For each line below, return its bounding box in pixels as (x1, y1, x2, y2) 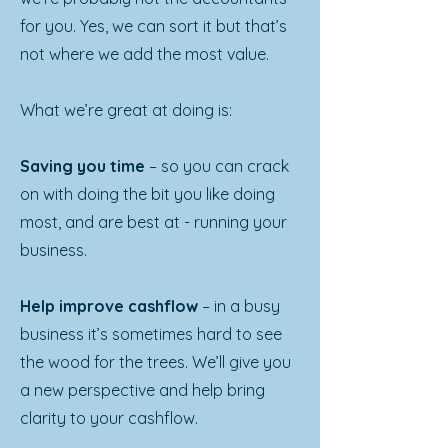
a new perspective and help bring (20, 380, 265, 400)
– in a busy (198, 296, 280, 316)
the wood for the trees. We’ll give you (20, 352, 291, 372)
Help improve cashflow (20, 296, 198, 316)
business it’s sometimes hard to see (20, 324, 282, 344)
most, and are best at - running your (20, 212, 287, 232)
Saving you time (20, 156, 145, 176)
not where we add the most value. (20, 44, 269, 64)
